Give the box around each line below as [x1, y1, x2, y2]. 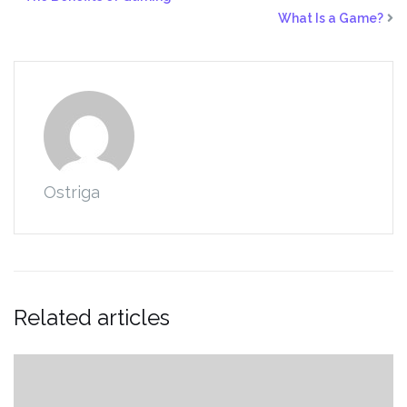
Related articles [14, 304, 170, 332]
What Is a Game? [278, 11, 383, 26]
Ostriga [44, 183, 100, 203]
